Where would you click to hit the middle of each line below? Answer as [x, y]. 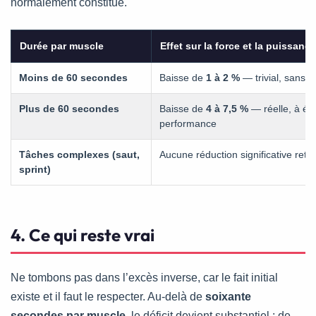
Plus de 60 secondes [69, 109]
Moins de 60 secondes [73, 78]
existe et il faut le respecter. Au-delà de [108, 297]
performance [188, 124]
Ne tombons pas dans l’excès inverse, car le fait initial [144, 278]
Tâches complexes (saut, [79, 155]
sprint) [35, 170]
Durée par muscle [62, 46]
